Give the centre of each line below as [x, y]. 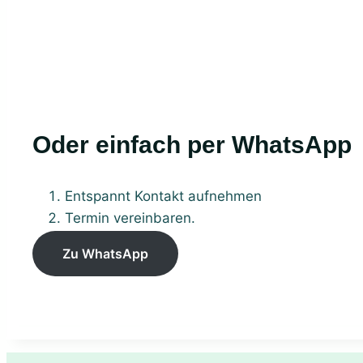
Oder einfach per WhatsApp [201, 145]
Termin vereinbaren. [130, 218]
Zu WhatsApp [105, 253]
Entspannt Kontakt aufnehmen [163, 196]
